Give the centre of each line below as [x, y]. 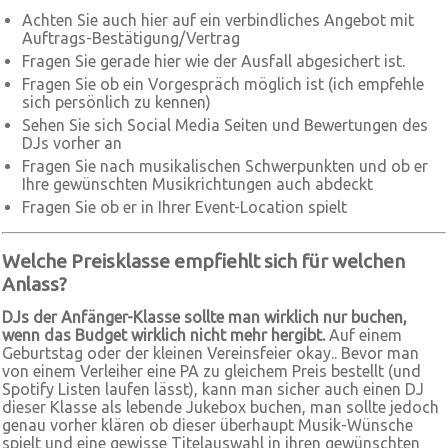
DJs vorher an [72, 143]
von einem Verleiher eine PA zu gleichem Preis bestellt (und [211, 371]
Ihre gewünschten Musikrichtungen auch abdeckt [197, 184]
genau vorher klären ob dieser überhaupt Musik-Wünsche [207, 425]
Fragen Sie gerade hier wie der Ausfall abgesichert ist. [213, 61]
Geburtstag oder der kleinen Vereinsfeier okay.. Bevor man [210, 353]
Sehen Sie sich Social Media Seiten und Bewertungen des [225, 125]
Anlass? [34, 284]
